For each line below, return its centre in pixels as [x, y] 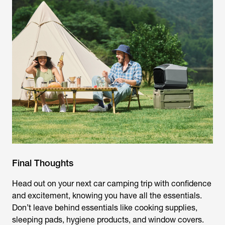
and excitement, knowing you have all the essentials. [107, 196]
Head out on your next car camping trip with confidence [112, 184]
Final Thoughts [43, 163]
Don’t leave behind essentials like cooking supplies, [105, 208]
